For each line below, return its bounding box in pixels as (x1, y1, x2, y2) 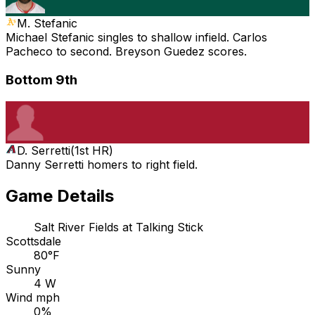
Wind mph (6, 290, 60, 304)
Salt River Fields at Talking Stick (34, 219, 203, 234)
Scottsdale (6, 233, 61, 248)
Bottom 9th (6, 72, 77, 88)
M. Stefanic (17, 16, 77, 31)
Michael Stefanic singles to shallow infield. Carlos (6, 30, 267, 45)
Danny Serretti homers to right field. (6, 157, 198, 172)
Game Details (6, 185, 114, 206)
